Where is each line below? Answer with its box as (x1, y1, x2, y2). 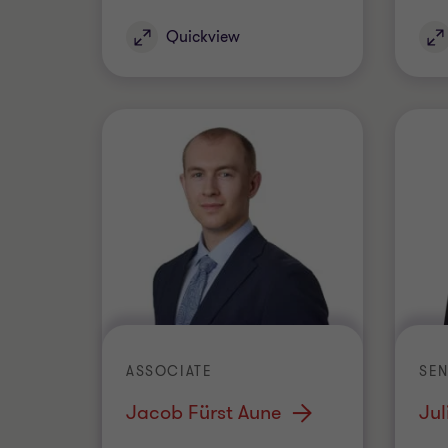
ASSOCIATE (126, 362, 213, 381)
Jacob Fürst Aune (126, 399, 282, 426)
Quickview (166, 26, 240, 48)
